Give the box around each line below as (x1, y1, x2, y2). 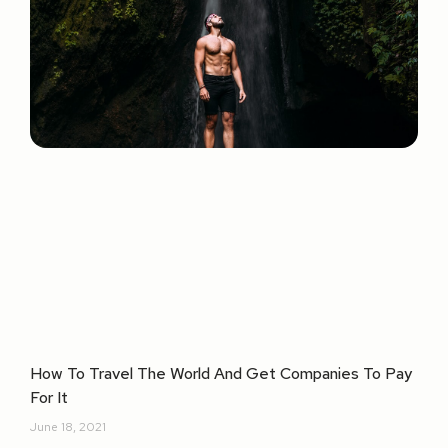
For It (30, 386, 68, 408)
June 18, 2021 (30, 418, 106, 435)
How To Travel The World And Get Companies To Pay (30, 362, 412, 384)
